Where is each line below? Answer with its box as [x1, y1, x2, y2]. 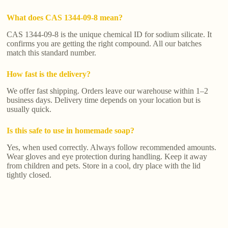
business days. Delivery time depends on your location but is [7, 96, 201, 105]
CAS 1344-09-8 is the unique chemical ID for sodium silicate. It [7, 30, 212, 39]
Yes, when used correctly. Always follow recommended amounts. [7, 142, 217, 152]
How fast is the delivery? [7, 70, 91, 79]
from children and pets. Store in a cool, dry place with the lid [7, 161, 201, 170]
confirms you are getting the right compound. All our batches [7, 39, 202, 48]
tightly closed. [7, 170, 52, 179]
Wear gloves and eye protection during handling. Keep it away [7, 152, 208, 161]
